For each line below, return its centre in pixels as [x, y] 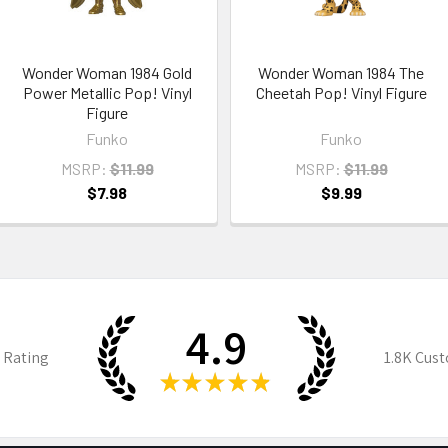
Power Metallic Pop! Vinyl [107, 93]
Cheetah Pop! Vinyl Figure [341, 93]
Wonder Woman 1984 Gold [107, 73]
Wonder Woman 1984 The [341, 73]
